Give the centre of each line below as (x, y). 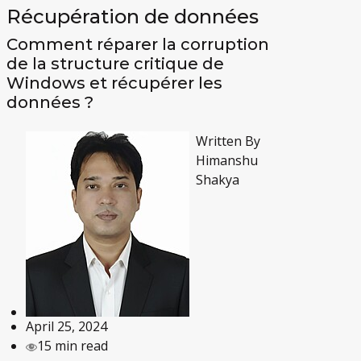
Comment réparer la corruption (138, 44)
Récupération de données (133, 16)
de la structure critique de (116, 63)
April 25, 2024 (67, 326)
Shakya (218, 179)
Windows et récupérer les (115, 83)
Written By (228, 141)
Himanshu (227, 160)
